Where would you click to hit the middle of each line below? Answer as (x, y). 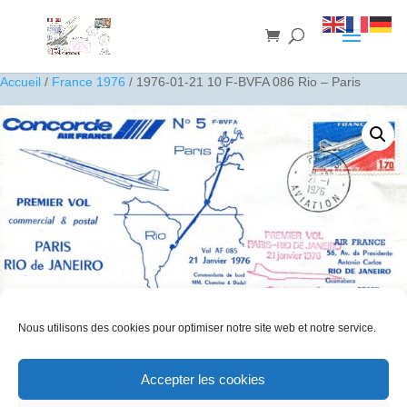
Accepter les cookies (203, 379)
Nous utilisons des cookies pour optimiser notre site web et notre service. (197, 328)
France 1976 (89, 82)
